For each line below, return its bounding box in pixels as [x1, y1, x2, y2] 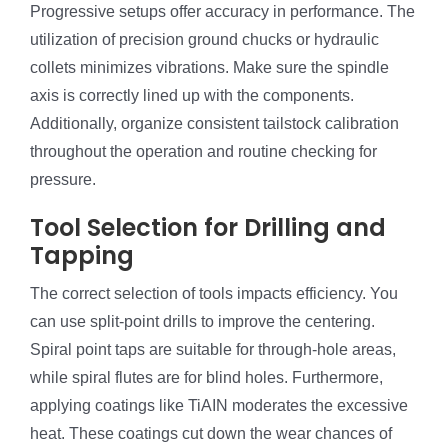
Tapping [30, 239, 134, 273]
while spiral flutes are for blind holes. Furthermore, [30, 369, 383, 387]
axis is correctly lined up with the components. [30, 87, 354, 105]
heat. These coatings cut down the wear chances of [30, 425, 392, 443]
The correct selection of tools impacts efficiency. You [30, 285, 398, 303]
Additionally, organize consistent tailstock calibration [30, 115, 399, 133]
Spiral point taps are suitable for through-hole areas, [30, 341, 396, 359]
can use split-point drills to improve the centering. [30, 313, 375, 331]
